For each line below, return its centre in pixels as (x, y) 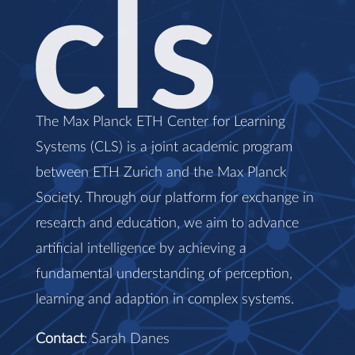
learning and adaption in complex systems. (165, 300)
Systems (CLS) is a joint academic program (164, 147)
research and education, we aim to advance (167, 223)
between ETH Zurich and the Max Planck (161, 173)
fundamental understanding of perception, (164, 274)
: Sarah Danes (127, 339)
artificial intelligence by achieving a (141, 249)
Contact (60, 339)
